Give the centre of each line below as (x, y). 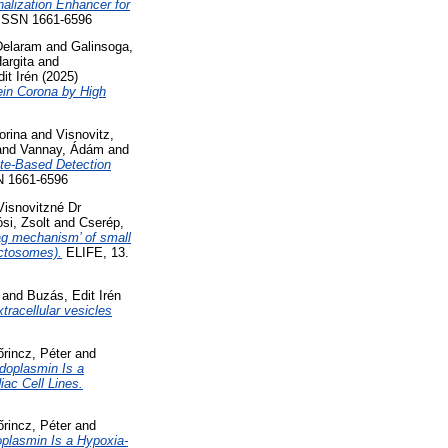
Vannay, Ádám (62, 150)
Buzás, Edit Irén (74, 295)
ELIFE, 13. (95, 252)
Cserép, (101, 222)
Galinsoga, (102, 47)
